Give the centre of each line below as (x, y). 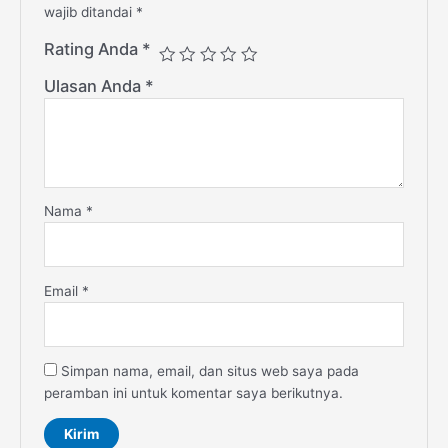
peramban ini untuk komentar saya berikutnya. (193, 393)
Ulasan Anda (94, 86)
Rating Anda (92, 49)
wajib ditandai (89, 12)
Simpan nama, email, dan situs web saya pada (209, 371)
